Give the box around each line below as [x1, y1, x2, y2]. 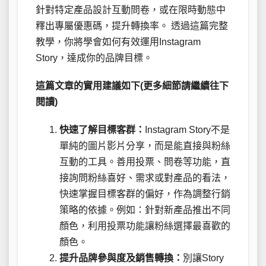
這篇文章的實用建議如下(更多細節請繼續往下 [36, 80, 229, 91]
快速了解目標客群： [59, 124, 145, 135]
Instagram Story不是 [145, 124, 230, 135]
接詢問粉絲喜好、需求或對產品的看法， [59, 172, 230, 183]
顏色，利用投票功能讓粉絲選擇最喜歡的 [59, 220, 230, 231]
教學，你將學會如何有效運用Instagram [36, 36, 201, 47]
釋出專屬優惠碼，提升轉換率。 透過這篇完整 [36, 20, 228, 31]
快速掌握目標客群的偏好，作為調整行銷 [59, 188, 230, 199]
